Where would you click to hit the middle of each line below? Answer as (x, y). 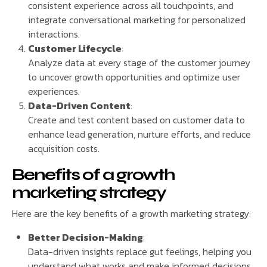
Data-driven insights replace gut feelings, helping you (140, 251)
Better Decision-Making (86, 237)
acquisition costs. (64, 148)
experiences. (54, 91)
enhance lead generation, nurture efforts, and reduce (140, 134)
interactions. (54, 34)
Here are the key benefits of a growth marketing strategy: (131, 213)
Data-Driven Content (80, 105)
